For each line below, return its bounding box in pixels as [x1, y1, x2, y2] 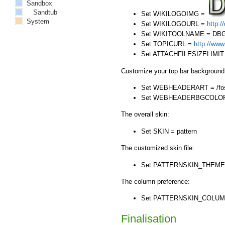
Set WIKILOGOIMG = [141, 10, 207, 18]
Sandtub [33, 8, 58, 16]
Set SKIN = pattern [141, 127, 197, 135]
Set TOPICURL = [141, 40, 194, 48]
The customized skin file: [121, 144, 194, 152]
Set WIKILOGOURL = [141, 20, 207, 28]
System [25, 17, 49, 25]
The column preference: [121, 177, 190, 185]
